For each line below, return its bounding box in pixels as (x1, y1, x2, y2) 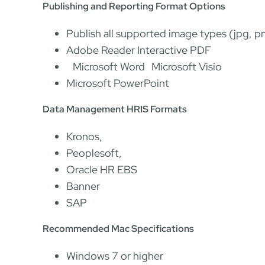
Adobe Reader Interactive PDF (66, 43, 211, 57)
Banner (66, 179, 100, 193)
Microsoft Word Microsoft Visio (66, 60, 222, 73)
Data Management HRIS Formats (43, 103, 187, 115)
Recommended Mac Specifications (43, 222, 194, 235)
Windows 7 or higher (66, 249, 163, 263)
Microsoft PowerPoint (66, 76, 169, 90)
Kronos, (66, 130, 102, 143)
